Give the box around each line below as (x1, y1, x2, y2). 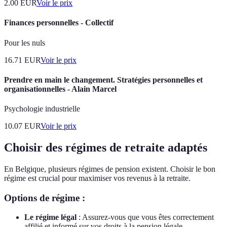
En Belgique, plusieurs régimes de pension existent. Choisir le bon (4, 164, 215, 173)
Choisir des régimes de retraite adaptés (4, 140, 207, 154)
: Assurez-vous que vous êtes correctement (77, 213, 214, 222)
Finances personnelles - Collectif (4, 18, 113, 27)
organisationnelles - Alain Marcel (4, 84, 117, 93)
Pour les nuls (4, 38, 45, 47)
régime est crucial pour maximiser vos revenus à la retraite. (4, 173, 191, 182)
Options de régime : (4, 192, 85, 203)
